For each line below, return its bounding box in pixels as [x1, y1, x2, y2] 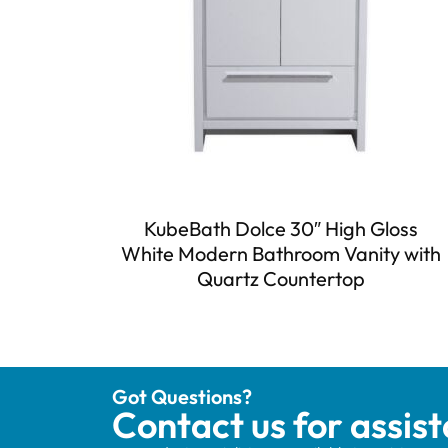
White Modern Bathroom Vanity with [120, 240, 441, 266]
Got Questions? [112, 383, 252, 409]
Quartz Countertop [196, 265, 365, 291]
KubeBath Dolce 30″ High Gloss [143, 215, 418, 241]
